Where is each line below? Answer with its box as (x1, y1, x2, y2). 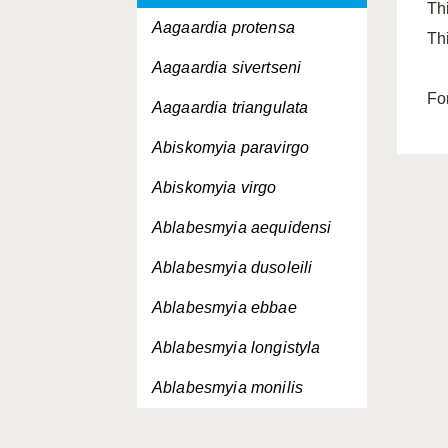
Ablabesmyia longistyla (152, 339, 321, 356)
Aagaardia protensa (152, 19, 295, 36)
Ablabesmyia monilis (152, 379, 304, 396)
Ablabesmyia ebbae (152, 299, 297, 316)
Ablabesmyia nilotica (152, 419, 304, 436)
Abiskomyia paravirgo (152, 139, 310, 156)
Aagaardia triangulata (152, 99, 309, 116)
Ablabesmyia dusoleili (152, 259, 313, 276)
